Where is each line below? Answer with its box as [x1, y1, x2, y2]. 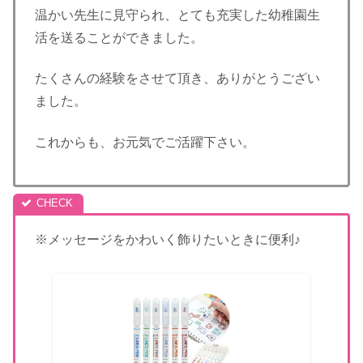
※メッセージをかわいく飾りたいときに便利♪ [35, 233, 301, 247]
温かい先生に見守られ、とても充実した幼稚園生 [35, 7, 320, 22]
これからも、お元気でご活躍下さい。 [35, 135, 255, 149]
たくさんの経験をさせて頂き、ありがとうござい [35, 71, 320, 86]
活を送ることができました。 [35, 30, 203, 45]
